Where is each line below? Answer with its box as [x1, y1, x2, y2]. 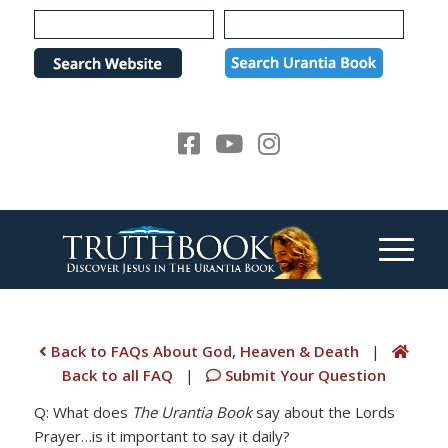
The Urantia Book [131, 401, 252, 422]
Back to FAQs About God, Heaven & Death [46, 341, 359, 361]
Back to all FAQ [61, 365, 177, 385]
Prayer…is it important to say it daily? [33, 425, 290, 446]
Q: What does [33, 401, 132, 422]
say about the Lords [251, 401, 395, 422]
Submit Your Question [220, 365, 386, 385]
